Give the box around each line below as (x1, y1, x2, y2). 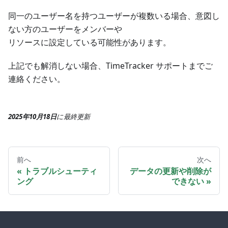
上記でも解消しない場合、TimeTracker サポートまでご (8, 60, 213, 72)
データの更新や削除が (130, 165, 211, 177)
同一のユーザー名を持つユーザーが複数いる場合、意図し (8, 10, 220, 22)
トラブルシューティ (24, 165, 97, 177)
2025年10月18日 (8, 112, 56, 122)
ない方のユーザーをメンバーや (8, 23, 122, 35)
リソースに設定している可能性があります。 (8, 37, 171, 48)
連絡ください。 (8, 73, 65, 85)
